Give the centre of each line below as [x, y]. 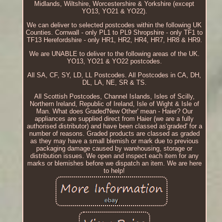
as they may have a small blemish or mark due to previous [114, 141]
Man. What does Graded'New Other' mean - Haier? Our [114, 111]
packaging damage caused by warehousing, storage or [114, 148]
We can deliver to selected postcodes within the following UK [114, 25]
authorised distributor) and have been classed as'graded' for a [114, 126]
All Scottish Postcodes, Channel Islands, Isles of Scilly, [114, 96]
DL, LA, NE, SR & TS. [114, 82]
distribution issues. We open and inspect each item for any [114, 156]
